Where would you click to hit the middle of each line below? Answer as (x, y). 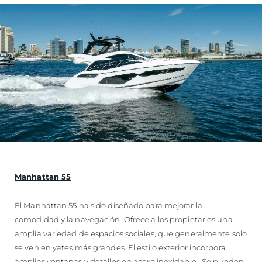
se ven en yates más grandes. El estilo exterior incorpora (120, 248)
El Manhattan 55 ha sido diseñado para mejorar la (108, 206)
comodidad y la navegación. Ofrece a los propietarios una (124, 220)
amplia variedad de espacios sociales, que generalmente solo (131, 234)
